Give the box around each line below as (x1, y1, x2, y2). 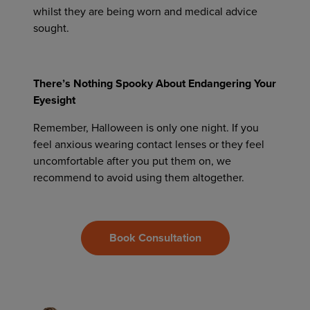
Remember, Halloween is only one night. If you (33, 121, 259, 135)
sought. (33, 21, 69, 35)
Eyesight (33, 93, 75, 107)
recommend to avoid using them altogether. (33, 171, 244, 185)
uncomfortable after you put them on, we (33, 154, 231, 168)
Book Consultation (109, 231, 201, 245)
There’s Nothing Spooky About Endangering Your (33, 77, 276, 91)
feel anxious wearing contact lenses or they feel (33, 138, 264, 152)
